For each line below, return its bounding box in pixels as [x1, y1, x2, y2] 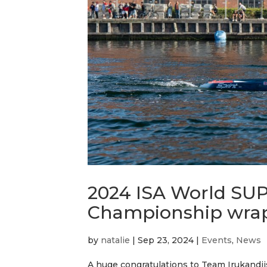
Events [201, 234, 232, 246]
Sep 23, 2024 [138, 234, 194, 246]
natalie [101, 234, 130, 246]
